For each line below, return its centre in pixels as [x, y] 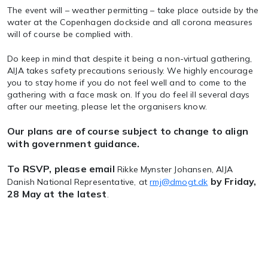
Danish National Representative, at [79, 182]
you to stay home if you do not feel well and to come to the [127, 83]
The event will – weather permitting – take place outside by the [133, 10]
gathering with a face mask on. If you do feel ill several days [129, 95]
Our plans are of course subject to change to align [128, 131]
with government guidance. [74, 144]
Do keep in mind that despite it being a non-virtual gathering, [130, 59]
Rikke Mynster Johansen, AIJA [174, 169]
